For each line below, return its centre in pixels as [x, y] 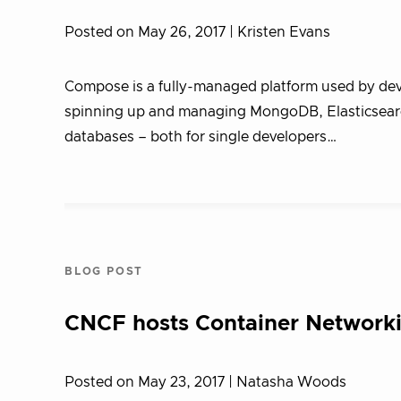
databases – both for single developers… [201, 137]
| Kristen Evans [280, 32]
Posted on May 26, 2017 [147, 32]
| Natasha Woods [287, 382]
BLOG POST [104, 271]
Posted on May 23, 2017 [146, 382]
